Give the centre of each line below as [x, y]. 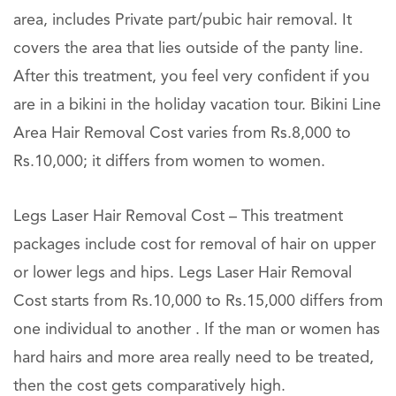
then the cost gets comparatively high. [149, 386]
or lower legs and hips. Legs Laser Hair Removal [183, 273]
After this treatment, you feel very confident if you [191, 77]
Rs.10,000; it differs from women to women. [169, 162]
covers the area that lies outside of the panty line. [188, 49]
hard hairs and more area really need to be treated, [194, 358]
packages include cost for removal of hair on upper [194, 245]
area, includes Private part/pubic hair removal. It [183, 20]
